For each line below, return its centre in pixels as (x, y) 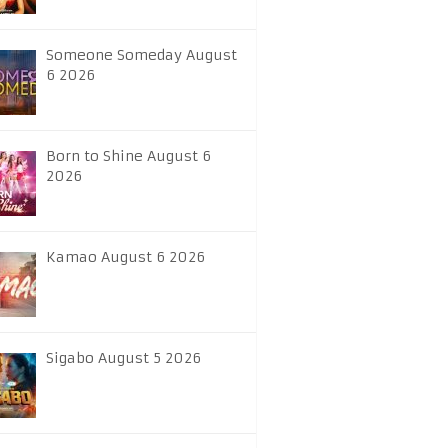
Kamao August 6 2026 (125, 257)
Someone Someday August (141, 55)
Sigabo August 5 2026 (123, 358)
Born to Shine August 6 (128, 156)
